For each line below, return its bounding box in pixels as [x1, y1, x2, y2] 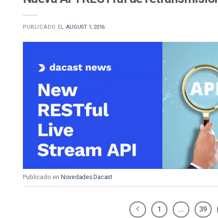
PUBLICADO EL [23, 24, 66, 30]
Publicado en [23, 173, 61, 181]
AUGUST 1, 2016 [66, 24, 105, 30]
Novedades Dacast [61, 173, 112, 181]
